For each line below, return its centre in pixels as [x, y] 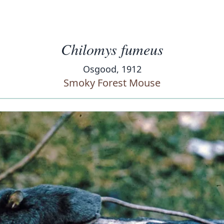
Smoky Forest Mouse [112, 83]
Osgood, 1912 [112, 69]
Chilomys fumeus [112, 49]
